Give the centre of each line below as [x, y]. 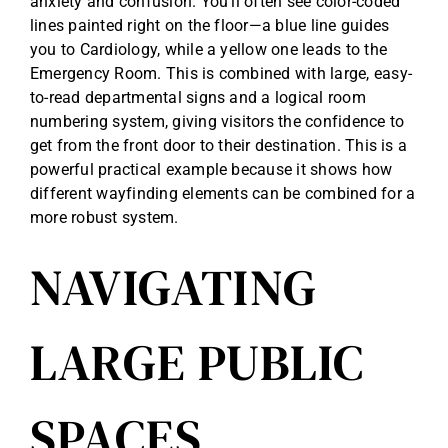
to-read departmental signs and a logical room [198, 97]
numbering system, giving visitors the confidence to [217, 121]
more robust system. [104, 217]
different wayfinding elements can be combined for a [223, 193]
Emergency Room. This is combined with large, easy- [221, 73]
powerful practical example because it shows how [211, 169]
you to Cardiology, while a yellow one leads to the [208, 49]
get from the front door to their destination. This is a [219, 145]
